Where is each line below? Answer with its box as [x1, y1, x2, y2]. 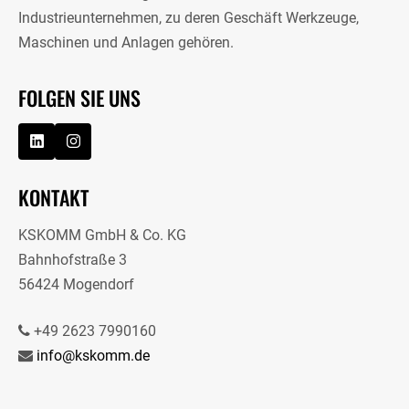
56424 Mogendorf [18, 276, 134, 294]
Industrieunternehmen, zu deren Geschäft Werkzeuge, [18, 9, 359, 27]
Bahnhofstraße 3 [18, 251, 127, 269]
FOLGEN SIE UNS [18, 83, 141, 113]
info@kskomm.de [37, 347, 150, 365]
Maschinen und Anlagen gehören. [18, 34, 234, 52]
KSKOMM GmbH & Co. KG [18, 226, 186, 245]
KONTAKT [18, 183, 89, 213]
